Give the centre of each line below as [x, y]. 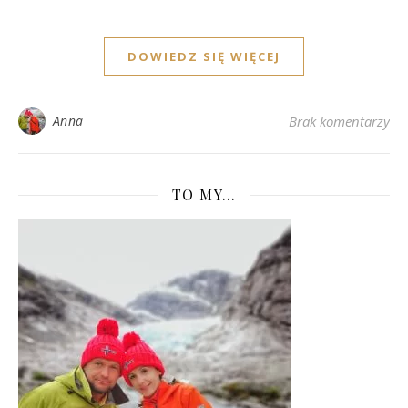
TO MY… [204, 195]
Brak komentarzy [339, 122]
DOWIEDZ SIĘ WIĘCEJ [204, 57]
